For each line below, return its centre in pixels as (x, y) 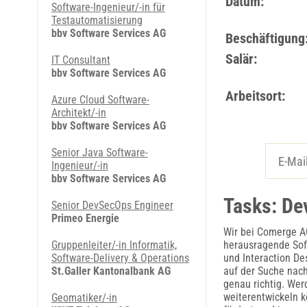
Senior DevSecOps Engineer (112, 205)
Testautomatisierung (97, 20)
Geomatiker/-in (84, 298)
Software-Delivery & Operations (120, 258)
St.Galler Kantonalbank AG (111, 271)
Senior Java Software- (99, 152)
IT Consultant (81, 60)
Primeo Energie (85, 218)
